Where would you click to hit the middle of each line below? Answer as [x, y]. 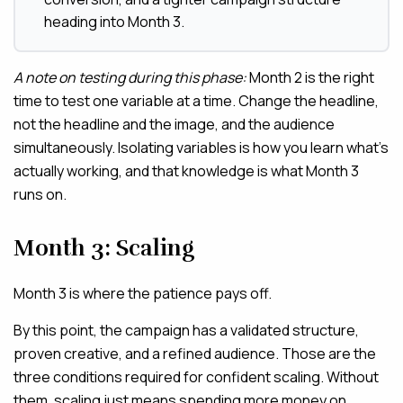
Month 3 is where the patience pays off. [143, 294]
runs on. [40, 195]
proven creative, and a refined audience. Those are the [195, 354]
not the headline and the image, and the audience [174, 125]
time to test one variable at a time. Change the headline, [196, 101]
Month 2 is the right [310, 78]
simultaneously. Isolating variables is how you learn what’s [201, 148]
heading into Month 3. [114, 22]
